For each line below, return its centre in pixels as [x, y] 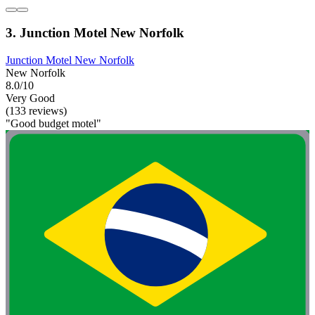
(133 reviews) [36, 111]
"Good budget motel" [53, 124]
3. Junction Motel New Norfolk [95, 33]
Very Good [30, 98]
